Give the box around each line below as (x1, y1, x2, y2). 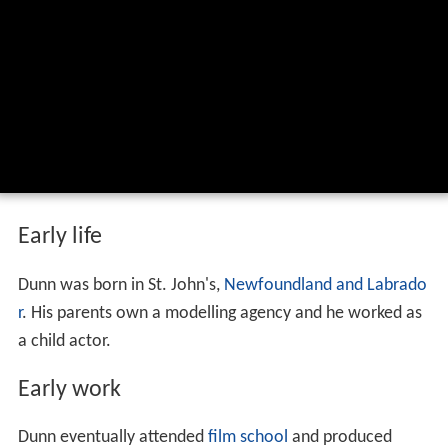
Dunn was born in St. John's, (17, 275, 224, 295)
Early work (17, 377, 121, 402)
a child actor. (17, 331, 111, 351)
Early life (17, 224, 102, 249)
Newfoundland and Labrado (223, 275, 427, 295)
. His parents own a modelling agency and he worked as (21, 303, 422, 323)
